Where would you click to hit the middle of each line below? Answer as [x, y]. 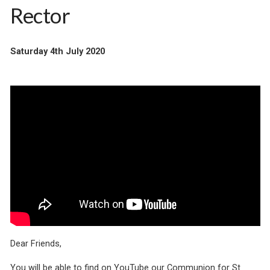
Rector [40, 15]
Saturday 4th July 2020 [57, 52]
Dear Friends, [36, 244]
